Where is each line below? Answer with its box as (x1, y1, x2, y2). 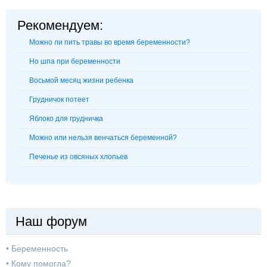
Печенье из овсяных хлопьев (29, 152, 128, 161)
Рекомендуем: (17, 17, 103, 33)
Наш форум (15, 213, 87, 229)
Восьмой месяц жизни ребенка (29, 76, 133, 85)
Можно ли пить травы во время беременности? (29, 38, 190, 46)
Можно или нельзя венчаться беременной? (29, 133, 177, 142)
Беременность (11, 243, 68, 253)
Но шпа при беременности (29, 57, 120, 66)
